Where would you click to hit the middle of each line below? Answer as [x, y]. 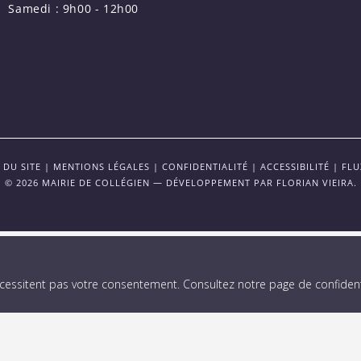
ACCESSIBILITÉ [295, 166]
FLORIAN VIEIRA [315, 183]
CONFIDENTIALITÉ [205, 166]
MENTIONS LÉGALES [102, 166]
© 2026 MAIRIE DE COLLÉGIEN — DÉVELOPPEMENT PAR [140, 183]
